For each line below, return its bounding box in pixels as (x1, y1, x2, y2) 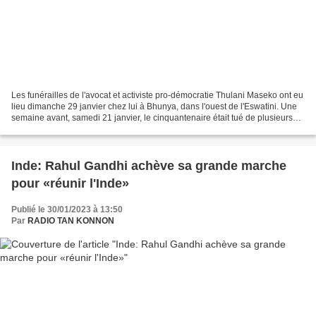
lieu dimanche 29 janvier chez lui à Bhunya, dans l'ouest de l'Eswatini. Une (11, 101, 297, 111)
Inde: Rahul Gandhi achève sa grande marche (11, 158, 286, 173)
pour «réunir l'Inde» (11, 176, 129, 190)
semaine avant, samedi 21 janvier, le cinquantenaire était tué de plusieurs (11, 112, 293, 123)
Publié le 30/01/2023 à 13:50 (11, 204, 123, 214)
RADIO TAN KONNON (28, 215, 114, 226)
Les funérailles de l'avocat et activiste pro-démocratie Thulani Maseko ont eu (11, 90, 303, 100)
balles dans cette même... (11, 123, 109, 134)
